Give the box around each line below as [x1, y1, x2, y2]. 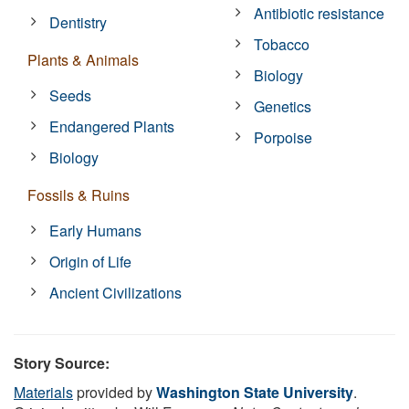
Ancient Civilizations [49, 281, 183, 303]
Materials [14, 381, 73, 403]
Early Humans [49, 219, 142, 241]
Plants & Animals [27, 48, 139, 70]
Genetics [254, 95, 312, 117]
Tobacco [254, 33, 310, 55]
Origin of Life [49, 250, 132, 272]
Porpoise [254, 126, 313, 148]
